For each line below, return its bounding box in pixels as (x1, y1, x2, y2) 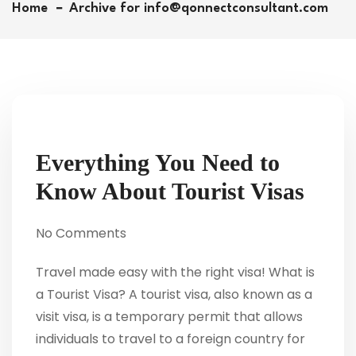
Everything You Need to (36, 149, 280, 176)
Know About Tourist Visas (36, 177, 304, 204)
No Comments (36, 223, 126, 242)
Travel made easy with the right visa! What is (36, 262, 315, 281)
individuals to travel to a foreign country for (36, 329, 305, 348)
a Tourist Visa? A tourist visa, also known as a (36, 284, 312, 304)
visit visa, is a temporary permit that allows (36, 307, 303, 326)
